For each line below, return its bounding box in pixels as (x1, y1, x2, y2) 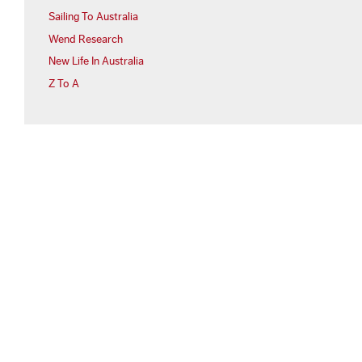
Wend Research (48, 33, 123, 45)
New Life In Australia (48, 56, 144, 68)
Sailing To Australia (48, 11, 138, 23)
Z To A (48, 78, 79, 90)
